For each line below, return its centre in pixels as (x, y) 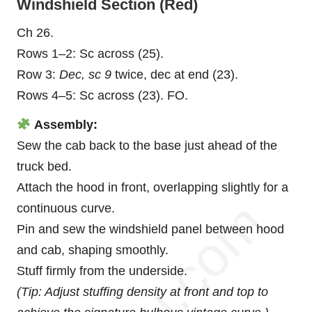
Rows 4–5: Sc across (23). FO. (102, 95)
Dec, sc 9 (85, 74)
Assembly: (66, 124)
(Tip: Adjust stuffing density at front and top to (142, 291)
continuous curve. (66, 208)
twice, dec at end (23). (175, 74)
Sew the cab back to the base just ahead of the (147, 145)
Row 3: (38, 74)
